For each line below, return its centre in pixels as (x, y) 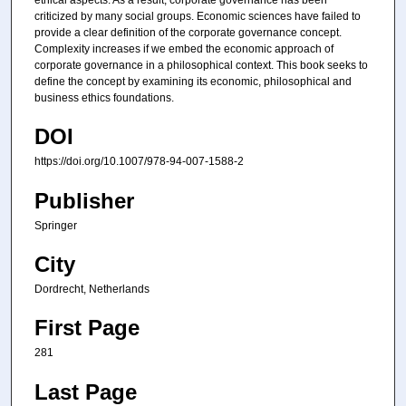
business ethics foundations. (104, 97)
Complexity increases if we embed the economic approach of (184, 48)
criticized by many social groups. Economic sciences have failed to (198, 16)
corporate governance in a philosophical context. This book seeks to (201, 65)
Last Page (86, 391)
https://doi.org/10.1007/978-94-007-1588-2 (139, 162)
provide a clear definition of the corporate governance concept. (188, 32)
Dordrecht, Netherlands (92, 290)
